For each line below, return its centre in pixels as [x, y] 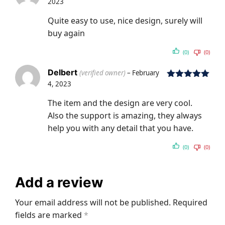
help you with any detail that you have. [121, 128]
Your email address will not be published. [93, 203]
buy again [66, 33]
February [146, 73]
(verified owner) [102, 73]
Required [190, 203]
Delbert [64, 73]
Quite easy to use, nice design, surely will [125, 21]
